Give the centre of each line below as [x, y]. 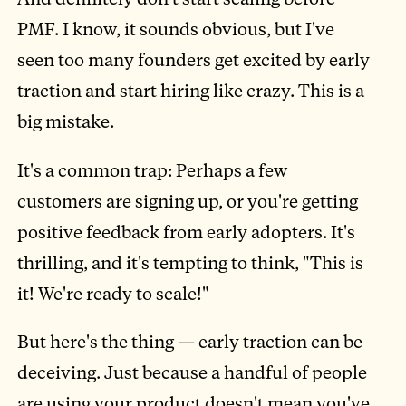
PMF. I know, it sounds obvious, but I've [176, 29]
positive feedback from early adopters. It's [187, 231]
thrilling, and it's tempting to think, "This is [191, 262]
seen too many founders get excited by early [194, 60]
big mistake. [66, 121]
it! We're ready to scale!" [114, 293]
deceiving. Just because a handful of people [193, 372]
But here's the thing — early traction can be [190, 341]
